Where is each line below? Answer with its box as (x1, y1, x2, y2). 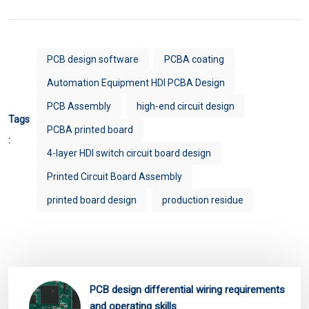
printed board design (47, 194, 137, 206)
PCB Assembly (47, 100, 111, 112)
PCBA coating (164, 53, 224, 65)
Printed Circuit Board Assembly (47, 170, 182, 182)
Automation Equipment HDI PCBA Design (47, 77, 225, 88)
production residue (162, 194, 243, 206)
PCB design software (47, 53, 139, 65)
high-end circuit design (137, 100, 235, 112)
